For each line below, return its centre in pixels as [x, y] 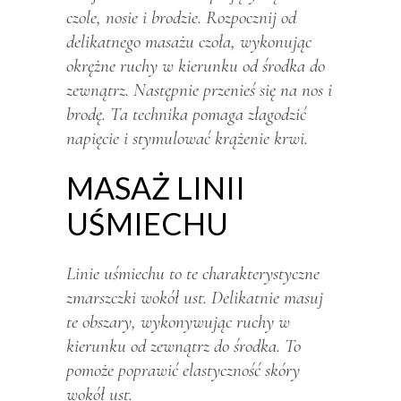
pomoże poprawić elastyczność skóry [183, 370]
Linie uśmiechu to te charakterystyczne [193, 273]
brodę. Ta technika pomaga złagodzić [186, 114]
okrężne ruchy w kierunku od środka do [196, 65]
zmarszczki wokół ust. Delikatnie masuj [195, 297]
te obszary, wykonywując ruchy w [178, 321]
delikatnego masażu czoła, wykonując [189, 41]
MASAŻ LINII [156, 187]
